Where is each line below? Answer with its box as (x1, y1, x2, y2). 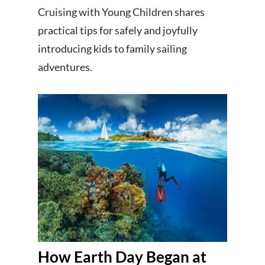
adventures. (38, 60, 92, 73)
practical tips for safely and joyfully (38, 24, 198, 37)
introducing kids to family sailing (38, 42, 187, 55)
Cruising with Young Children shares (38, 5, 205, 18)
